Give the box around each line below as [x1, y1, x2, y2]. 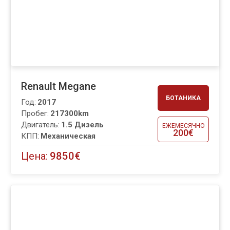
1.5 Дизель [61, 120, 104, 130]
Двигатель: [21, 120, 60, 130]
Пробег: [21, 109, 49, 119]
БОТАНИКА [166, 94, 201, 102]
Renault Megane [21, 80, 96, 93]
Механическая [41, 131, 95, 141]
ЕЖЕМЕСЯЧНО [162, 122, 205, 129]
